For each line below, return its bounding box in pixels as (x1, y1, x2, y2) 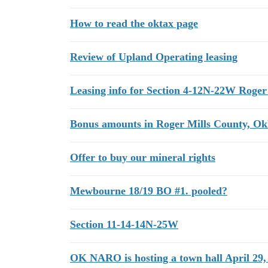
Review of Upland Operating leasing (70, 51, 237, 63)
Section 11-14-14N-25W (70, 218, 178, 230)
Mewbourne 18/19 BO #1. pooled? (70, 185, 227, 197)
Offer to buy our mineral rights (70, 151, 215, 163)
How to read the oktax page (70, 17, 198, 29)
